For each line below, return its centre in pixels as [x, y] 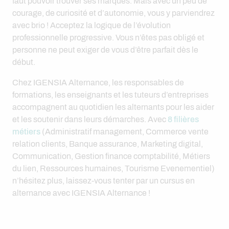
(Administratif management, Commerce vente [124, 132]
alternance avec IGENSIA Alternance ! [81, 193]
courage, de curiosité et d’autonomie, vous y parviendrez [113, 13]
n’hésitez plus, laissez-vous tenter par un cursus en [104, 181]
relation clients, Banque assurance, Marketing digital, [108, 144]
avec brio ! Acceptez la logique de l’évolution [91, 25]
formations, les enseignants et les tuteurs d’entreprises [110, 95]
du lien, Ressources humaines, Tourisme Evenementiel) [113, 168]
